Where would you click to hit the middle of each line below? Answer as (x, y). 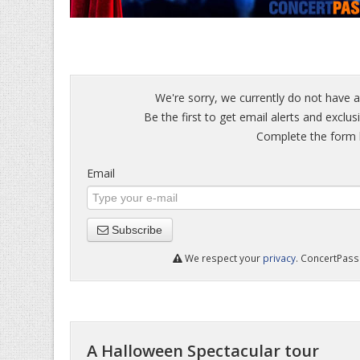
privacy (279, 258)
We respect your (223, 258)
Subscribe (135, 230)
